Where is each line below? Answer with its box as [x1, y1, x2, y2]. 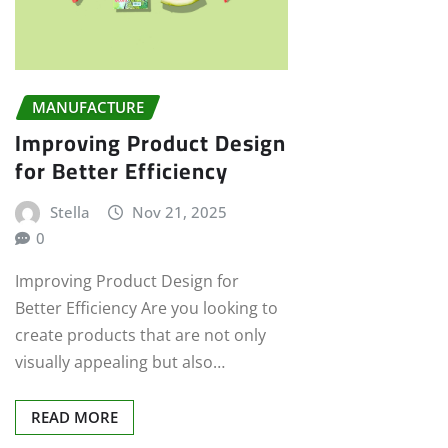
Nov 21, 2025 [132, 202, 228, 223]
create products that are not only [15, 324, 266, 347]
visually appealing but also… [15, 351, 225, 374]
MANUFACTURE [32, 96, 144, 117]
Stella [49, 202, 90, 223]
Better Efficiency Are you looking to [15, 297, 278, 320]
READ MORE [31, 407, 118, 428]
